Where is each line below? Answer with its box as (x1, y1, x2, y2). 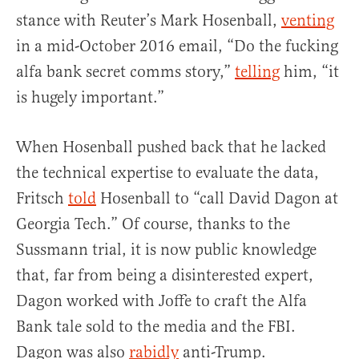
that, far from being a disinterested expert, (16, 264, 313, 285)
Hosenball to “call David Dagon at (96, 188, 338, 208)
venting (281, 10, 334, 30)
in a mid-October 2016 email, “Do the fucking (16, 35, 338, 56)
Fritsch (16, 188, 68, 208)
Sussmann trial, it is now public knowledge (16, 239, 317, 260)
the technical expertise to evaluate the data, (16, 162, 319, 183)
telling (235, 61, 280, 82)
